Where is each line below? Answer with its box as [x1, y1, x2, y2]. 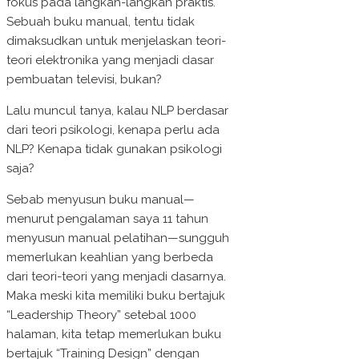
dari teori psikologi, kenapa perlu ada [6, 123, 220, 138]
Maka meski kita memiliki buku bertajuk [6, 288, 225, 304]
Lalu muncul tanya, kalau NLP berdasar [6, 103, 228, 119]
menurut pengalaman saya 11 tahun [6, 212, 208, 227]
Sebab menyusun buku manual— [6, 192, 195, 208]
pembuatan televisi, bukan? [6, 72, 162, 87]
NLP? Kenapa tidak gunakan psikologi [6, 142, 222, 157]
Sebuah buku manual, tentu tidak [6, 14, 195, 30]
